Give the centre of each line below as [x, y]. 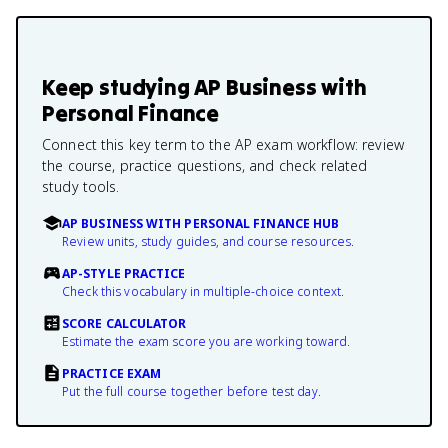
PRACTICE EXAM [112, 373]
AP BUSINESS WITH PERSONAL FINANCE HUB [201, 223]
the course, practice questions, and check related [205, 165]
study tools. [81, 186]
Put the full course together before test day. [191, 391]
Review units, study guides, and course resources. [208, 241]
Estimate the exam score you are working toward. [206, 341]
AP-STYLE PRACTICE [124, 273]
